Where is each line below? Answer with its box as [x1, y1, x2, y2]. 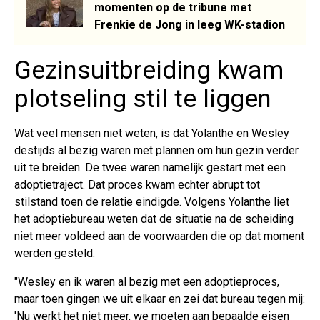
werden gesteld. [14, 246, 95, 260]
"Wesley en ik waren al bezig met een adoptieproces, [14, 274, 279, 289]
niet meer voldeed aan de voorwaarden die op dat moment [14, 229, 304, 243]
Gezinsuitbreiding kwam [14, 55, 284, 85]
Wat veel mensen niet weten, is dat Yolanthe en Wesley [14, 126, 289, 140]
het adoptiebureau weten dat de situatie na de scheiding [14, 211, 294, 226]
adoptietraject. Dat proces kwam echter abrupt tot [14, 177, 260, 191]
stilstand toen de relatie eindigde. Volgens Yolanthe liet [14, 194, 289, 209]
